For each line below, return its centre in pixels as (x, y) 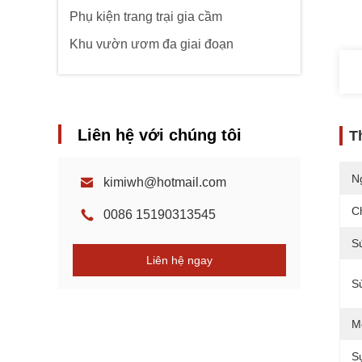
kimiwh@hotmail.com (165, 182)
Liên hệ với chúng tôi (160, 135)
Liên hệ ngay (179, 260)
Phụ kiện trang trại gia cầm (146, 17)
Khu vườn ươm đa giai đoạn (152, 44)
